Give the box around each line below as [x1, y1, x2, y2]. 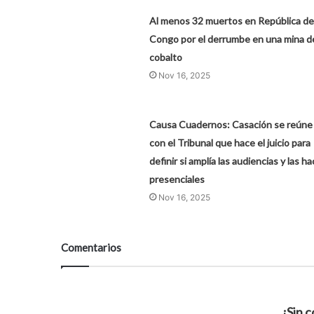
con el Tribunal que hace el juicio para [149, 137, 310, 149]
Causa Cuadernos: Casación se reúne [149, 118, 313, 131]
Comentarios [61, 241, 121, 254]
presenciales [149, 173, 205, 186]
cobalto [149, 51, 182, 64]
